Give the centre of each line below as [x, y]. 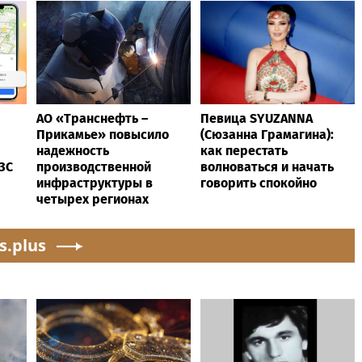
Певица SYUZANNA [257, 118]
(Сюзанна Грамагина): [267, 134]
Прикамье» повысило [103, 134]
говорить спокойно [259, 183]
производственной [94, 166]
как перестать [244, 150]
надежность [73, 150]
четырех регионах [93, 199]
